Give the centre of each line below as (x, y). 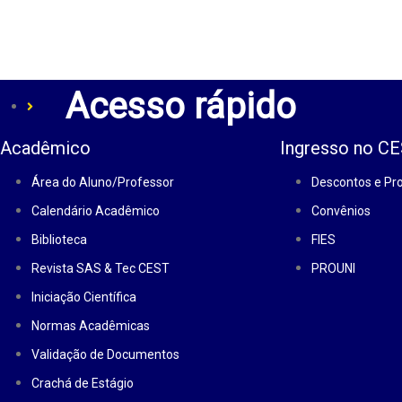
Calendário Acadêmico (96, 211)
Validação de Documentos (105, 354)
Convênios (341, 211)
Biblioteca (59, 240)
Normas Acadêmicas (91, 326)
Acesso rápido (180, 106)
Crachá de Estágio (83, 383)
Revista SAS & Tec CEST (100, 268)
